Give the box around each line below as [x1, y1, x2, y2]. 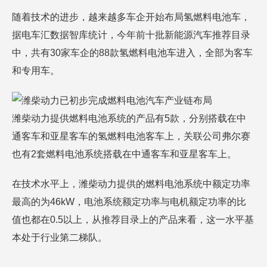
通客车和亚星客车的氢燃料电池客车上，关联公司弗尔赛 [12, 131, 250, 141]
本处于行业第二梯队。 [12, 232, 107, 243]
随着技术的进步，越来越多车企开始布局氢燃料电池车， [12, 12, 250, 22]
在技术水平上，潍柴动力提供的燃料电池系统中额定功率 [12, 179, 250, 189]
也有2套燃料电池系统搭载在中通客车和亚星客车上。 [12, 149, 237, 159]
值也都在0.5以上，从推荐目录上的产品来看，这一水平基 [12, 215, 254, 225]
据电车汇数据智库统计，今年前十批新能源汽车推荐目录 [12, 30, 250, 40]
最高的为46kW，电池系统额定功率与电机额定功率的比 [12, 197, 246, 207]
